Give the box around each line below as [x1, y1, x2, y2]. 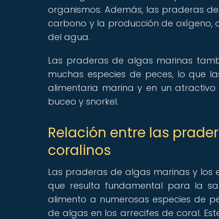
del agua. [48, 30, 90, 43]
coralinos [48, 140, 111, 160]
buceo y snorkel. [48, 95, 118, 108]
